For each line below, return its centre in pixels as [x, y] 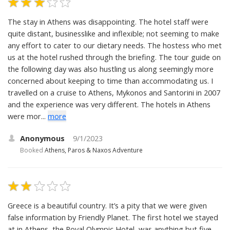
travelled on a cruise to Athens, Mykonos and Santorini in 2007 [114, 92]
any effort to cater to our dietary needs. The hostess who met [115, 45]
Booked [32, 150]
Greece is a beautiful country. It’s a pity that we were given [107, 205]
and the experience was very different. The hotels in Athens [109, 104]
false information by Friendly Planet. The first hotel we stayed [113, 217]
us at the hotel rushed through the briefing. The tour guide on [114, 57]
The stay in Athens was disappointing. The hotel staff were [108, 22]
